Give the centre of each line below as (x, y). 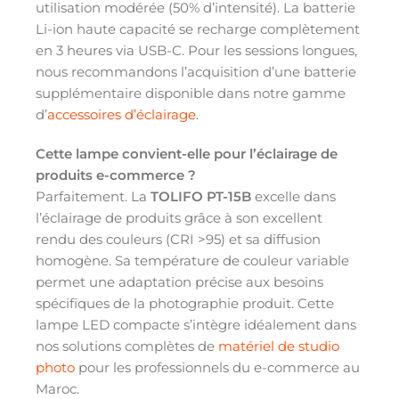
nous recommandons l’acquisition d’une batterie (196, 71)
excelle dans (293, 196)
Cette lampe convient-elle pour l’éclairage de (187, 153)
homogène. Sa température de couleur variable (192, 260)
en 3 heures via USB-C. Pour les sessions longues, (196, 50)
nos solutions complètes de (127, 346)
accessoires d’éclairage (122, 114)
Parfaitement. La (93, 196)
